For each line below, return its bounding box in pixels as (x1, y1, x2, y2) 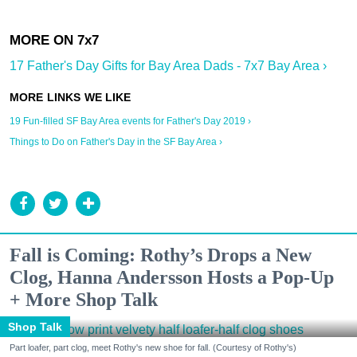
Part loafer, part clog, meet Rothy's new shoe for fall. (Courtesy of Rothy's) (10, 342, 296, 352)
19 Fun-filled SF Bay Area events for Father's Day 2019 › (10, 116, 251, 127)
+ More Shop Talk (10, 289, 158, 311)
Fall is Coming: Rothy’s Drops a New (10, 245, 312, 266)
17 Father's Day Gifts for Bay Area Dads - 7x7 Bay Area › (10, 59, 327, 73)
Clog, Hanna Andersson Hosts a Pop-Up (10, 267, 334, 288)
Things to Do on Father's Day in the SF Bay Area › (10, 136, 222, 148)
